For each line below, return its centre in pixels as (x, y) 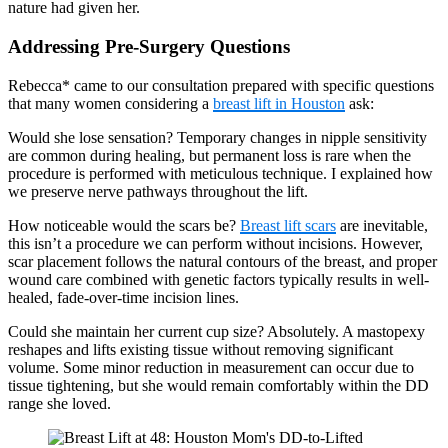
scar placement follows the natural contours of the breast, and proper (222, 261)
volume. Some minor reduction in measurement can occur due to (211, 367)
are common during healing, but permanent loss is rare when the (209, 155)
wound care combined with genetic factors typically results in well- (218, 279)
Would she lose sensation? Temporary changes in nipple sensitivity (217, 137)
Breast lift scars (288, 225)
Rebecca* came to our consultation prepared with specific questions (221, 85)
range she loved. (59, 403)
